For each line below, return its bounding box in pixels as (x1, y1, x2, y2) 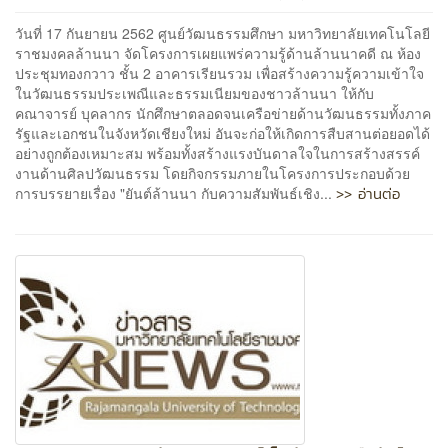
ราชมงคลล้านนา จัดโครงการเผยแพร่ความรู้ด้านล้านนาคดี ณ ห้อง (15, 42, 421, 63)
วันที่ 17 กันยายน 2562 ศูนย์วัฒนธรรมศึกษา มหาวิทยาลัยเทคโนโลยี (15, 22, 430, 43)
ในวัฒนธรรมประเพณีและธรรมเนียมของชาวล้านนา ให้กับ (15, 82, 374, 103)
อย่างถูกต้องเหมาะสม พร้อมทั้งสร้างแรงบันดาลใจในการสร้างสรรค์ (15, 142, 420, 163)
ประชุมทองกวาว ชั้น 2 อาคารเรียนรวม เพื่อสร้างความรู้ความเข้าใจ (15, 62, 424, 83)
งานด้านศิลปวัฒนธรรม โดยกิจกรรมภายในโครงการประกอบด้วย (15, 162, 410, 183)
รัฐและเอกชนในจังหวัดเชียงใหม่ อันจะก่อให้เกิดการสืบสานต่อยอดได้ (15, 122, 430, 143)
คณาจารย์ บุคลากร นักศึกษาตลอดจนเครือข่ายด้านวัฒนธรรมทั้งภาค (15, 102, 431, 123)
